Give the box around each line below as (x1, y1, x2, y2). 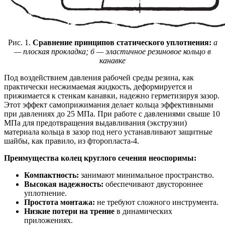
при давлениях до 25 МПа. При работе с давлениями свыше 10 (4, 109, 220, 118)
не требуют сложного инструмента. (95, 197, 218, 206)
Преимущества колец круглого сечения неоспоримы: (4, 153, 196, 162)
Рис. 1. (8, 38, 33, 47)
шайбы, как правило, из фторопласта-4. (4, 136, 139, 145)
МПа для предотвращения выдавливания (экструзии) (4, 118, 187, 127)
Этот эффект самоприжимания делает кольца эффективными (4, 100, 213, 109)
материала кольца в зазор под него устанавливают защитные (4, 127, 212, 136)
